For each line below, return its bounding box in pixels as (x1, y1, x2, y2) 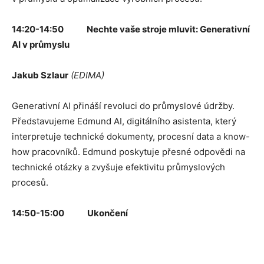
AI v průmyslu (12, 38, 70, 50)
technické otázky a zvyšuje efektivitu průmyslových (12, 161, 225, 173)
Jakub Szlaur (12, 69, 68, 81)
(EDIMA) (68, 69, 104, 81)
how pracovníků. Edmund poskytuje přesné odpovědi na (12, 146, 245, 157)
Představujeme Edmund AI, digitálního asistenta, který (12, 115, 236, 127)
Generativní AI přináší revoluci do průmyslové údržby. (12, 100, 235, 111)
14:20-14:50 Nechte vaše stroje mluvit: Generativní (12, 23, 250, 35)
